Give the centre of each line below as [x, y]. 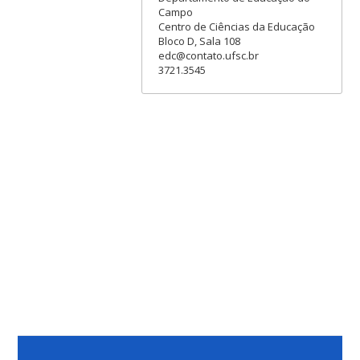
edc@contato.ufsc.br [208, 55]
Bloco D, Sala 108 [199, 41]
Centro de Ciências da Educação [236, 26]
